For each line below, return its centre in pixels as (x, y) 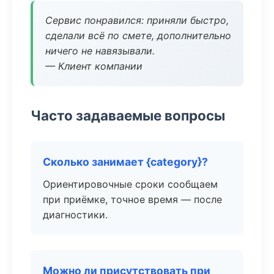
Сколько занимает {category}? (125, 162)
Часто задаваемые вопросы (128, 115)
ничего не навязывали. (100, 51)
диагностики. (75, 215)
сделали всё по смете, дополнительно (138, 35)
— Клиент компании (94, 66)
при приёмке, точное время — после (132, 199)
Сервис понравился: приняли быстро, (137, 20)
